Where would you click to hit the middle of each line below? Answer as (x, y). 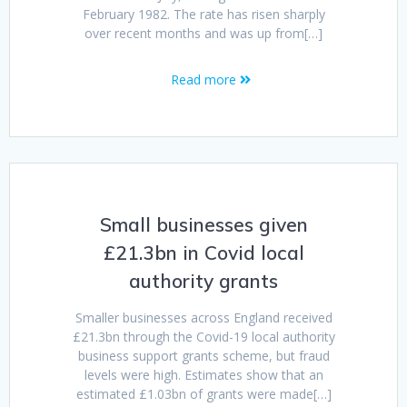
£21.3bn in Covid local (203, 253)
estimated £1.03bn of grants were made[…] (203, 394)
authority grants (203, 281)
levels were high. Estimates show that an (203, 375)
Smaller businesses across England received (203, 318)
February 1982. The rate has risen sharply (203, 15)
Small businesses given (203, 225)
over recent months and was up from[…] (203, 34)
